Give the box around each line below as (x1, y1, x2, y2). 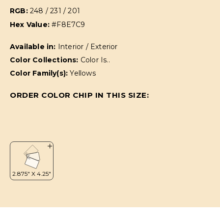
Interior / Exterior (57, 42, 118, 52)
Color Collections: (10, 55, 81, 65)
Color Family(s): (10, 69, 70, 78)
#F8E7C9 (52, 20, 85, 29)
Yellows (70, 69, 96, 78)
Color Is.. (80, 55, 110, 65)
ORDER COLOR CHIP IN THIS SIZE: (10, 90, 149, 100)
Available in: (10, 42, 58, 52)
